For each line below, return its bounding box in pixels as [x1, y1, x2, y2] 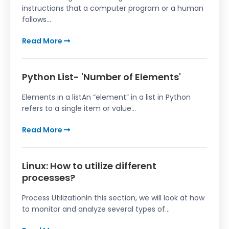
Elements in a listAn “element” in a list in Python [22, 92, 191, 103]
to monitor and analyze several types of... [22, 204, 170, 215]
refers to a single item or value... [22, 103, 136, 114]
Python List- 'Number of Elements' [22, 71, 181, 84]
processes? [22, 171, 75, 185]
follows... [22, 14, 51, 25]
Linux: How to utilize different [22, 159, 156, 173]
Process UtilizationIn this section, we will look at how [22, 193, 204, 203]
